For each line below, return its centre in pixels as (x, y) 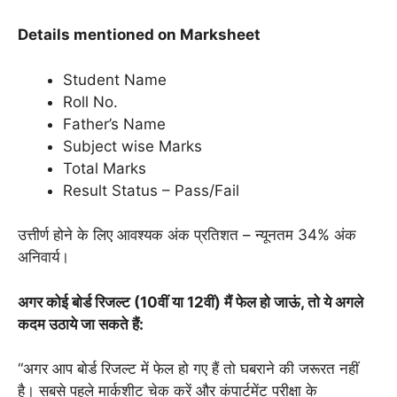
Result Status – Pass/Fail (151, 190)
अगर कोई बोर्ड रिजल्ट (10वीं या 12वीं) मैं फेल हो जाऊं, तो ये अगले (191, 302)
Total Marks (105, 168)
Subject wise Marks (132, 146)
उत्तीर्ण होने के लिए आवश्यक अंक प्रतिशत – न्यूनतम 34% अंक (187, 235)
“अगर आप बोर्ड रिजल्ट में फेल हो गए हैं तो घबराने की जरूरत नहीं (188, 369)
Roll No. (90, 101)
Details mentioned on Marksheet (139, 35)
